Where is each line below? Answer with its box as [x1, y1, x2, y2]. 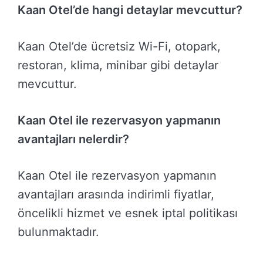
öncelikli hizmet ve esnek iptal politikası [18, 206, 238, 221]
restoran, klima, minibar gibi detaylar [18, 58, 218, 73]
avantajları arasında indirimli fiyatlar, [18, 187, 214, 202]
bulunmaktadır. [18, 225, 99, 240]
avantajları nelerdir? [18, 132, 129, 147]
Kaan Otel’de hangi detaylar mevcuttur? [18, 3, 242, 18]
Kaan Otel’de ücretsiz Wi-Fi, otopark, [18, 39, 221, 54]
